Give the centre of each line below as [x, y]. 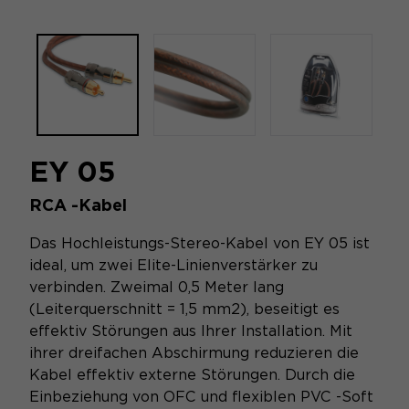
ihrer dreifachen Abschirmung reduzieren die [194, 353]
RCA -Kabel [78, 205]
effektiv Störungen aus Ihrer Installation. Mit [191, 331]
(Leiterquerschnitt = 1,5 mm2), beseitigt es [184, 309]
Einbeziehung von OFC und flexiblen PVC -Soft [201, 397]
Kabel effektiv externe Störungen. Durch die [192, 375]
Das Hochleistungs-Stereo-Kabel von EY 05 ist [199, 243]
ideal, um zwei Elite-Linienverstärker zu [173, 265]
